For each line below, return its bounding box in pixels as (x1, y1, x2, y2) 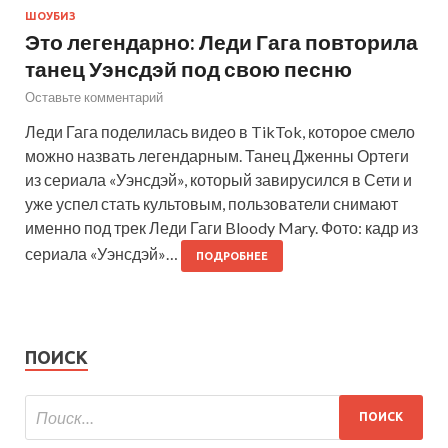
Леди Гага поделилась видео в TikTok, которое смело (25, 121, 415, 141)
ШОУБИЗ (25, 9, 76, 22)
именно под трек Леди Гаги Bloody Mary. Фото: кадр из (25, 217, 418, 237)
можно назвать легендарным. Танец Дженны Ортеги (25, 145, 409, 165)
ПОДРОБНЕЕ (196, 249, 268, 262)
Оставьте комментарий (25, 88, 163, 105)
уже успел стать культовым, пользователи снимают (25, 193, 398, 213)
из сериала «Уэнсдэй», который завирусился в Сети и (25, 169, 412, 189)
